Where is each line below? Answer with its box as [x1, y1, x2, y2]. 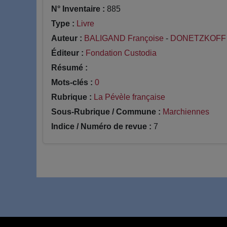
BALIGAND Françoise [84, 33, 164, 43]
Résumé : [51, 63, 88, 72]
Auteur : [51, 33, 82, 43]
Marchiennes [163, 107, 209, 116]
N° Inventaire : [51, 4, 105, 13]
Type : [51, 19, 74, 28]
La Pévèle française [94, 92, 165, 101]
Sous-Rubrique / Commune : [51, 107, 161, 116]
